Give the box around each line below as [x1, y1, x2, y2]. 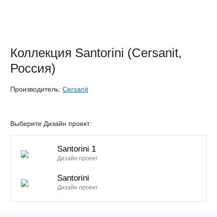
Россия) [10, 61, 56, 76]
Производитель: [10, 85, 61, 93]
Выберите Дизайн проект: [10, 120, 92, 127]
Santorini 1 [57, 144, 96, 154]
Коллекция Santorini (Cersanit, [10, 46, 182, 60]
